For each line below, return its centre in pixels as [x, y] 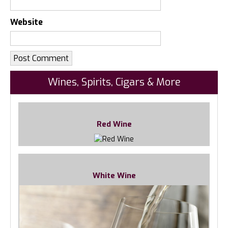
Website [26, 22]
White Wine [114, 176]
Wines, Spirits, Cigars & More [114, 82]
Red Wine [114, 124]
